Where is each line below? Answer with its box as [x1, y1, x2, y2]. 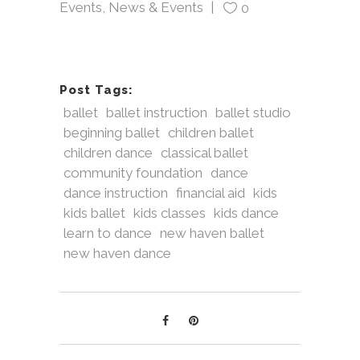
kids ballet [63, 205, 125, 221]
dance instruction [63, 185, 168, 201]
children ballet [168, 125, 254, 141]
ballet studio [215, 104, 291, 121]
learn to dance [63, 225, 152, 241]
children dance [63, 145, 153, 161]
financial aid [176, 185, 245, 201]
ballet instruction [106, 104, 207, 121]
